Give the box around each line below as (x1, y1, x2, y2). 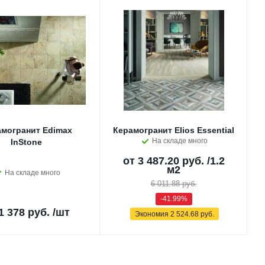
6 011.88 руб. (150, 179, 197, 188)
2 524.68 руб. (170, 210, 214, 218)
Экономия (135, 210, 170, 218)
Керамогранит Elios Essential (113, 125, 234, 135)
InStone (11, 137, 42, 147)
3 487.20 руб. (137, 155, 204, 167)
